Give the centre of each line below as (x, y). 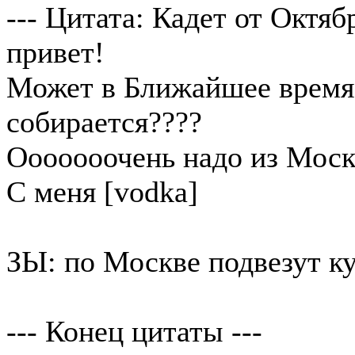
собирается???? (104, 122)
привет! (55, 52)
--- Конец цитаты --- (134, 331)
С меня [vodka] (102, 192)
